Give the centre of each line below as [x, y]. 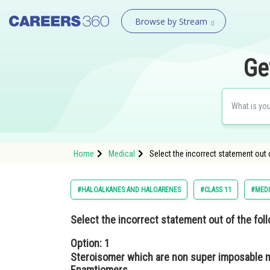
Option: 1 [90, 243]
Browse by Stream [171, 21]
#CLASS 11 [216, 190]
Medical [122, 154]
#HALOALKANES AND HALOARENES [129, 190]
